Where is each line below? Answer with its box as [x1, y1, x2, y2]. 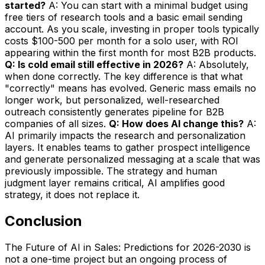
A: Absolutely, [183, 59, 249, 71]
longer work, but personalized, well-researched [5, 94, 219, 106]
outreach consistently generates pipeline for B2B [5, 106, 224, 118]
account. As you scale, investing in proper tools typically [5, 23, 259, 35]
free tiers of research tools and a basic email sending [5, 11, 243, 24]
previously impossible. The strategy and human [5, 165, 217, 177]
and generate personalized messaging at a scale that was [5, 153, 260, 166]
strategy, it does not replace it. [5, 189, 140, 201]
